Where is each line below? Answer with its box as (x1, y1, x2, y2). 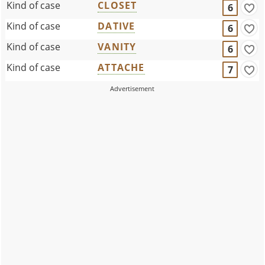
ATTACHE (98, 60, 145, 74)
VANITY (98, 40, 137, 53)
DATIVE (98, 19, 135, 33)
